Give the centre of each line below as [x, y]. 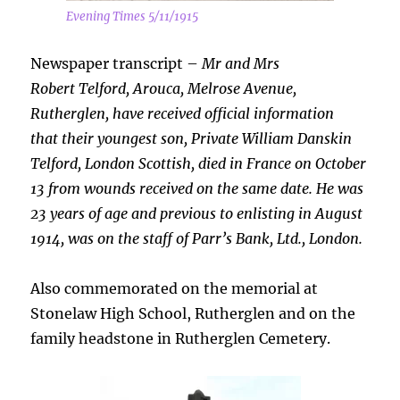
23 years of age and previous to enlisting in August [197, 213]
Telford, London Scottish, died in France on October [199, 163]
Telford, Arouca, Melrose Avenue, [188, 88]
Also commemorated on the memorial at [175, 288]
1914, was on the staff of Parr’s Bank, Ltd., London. [197, 238]
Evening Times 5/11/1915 [132, 17]
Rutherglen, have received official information [183, 113]
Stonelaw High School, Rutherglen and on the [193, 313]
